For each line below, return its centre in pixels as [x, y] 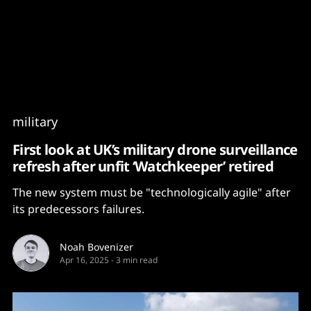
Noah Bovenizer [96, 247]
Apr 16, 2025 [84, 260]
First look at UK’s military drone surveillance [155, 149]
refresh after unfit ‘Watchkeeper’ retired [143, 166]
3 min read [137, 260]
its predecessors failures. [78, 209]
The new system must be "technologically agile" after [152, 192]
